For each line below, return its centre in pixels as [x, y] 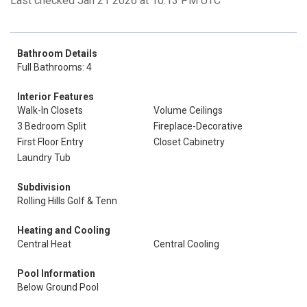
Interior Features [56, 97]
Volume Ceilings [188, 110]
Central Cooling [186, 244]
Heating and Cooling [64, 230]
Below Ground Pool [58, 287]
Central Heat [44, 244]
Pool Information [56, 273]
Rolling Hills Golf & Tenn [67, 201]
